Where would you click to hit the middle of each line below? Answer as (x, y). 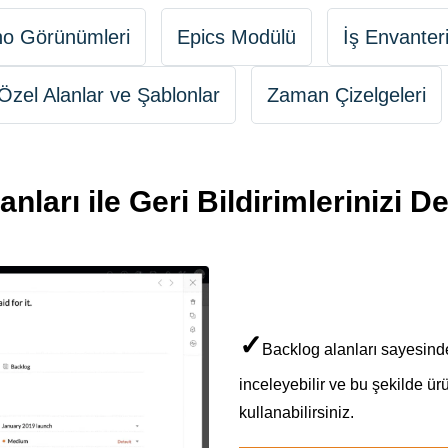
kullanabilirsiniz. (296, 412)
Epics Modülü (236, 37)
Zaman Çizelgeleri (346, 95)
